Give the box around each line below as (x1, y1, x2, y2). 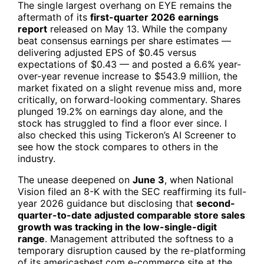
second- (196, 197, 235, 210)
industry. (18, 153, 55, 165)
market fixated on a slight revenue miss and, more (18, 82, 242, 94)
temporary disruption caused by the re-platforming (18, 245, 246, 257)
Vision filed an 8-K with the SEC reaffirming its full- (18, 186, 246, 198)
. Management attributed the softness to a (45, 233, 233, 245)
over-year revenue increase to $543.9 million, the (18, 70, 237, 82)
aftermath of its (18, 11, 90, 24)
